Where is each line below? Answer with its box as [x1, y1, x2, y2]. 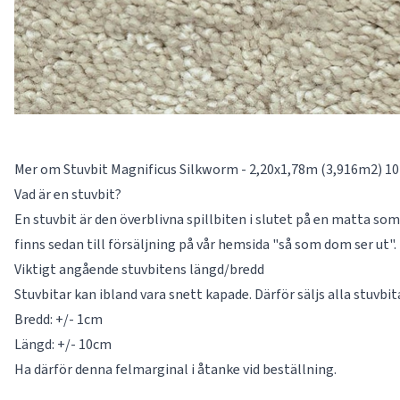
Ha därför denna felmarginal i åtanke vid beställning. [14, 360, 337, 379]
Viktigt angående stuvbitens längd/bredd [14, 260, 264, 279]
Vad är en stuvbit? [14, 185, 121, 204]
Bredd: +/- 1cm [14, 310, 103, 329]
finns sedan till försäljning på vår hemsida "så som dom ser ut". [14, 235, 396, 254]
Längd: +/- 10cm [14, 335, 112, 354]
